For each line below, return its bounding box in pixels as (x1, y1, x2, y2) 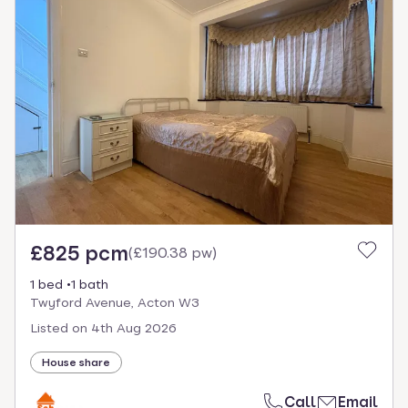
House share (42, 356, 110, 370)
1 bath (71, 277, 108, 292)
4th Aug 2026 (91, 321, 177, 336)
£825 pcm (30, 241, 128, 266)
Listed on (30, 321, 87, 336)
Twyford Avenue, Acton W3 (30, 295, 199, 311)
